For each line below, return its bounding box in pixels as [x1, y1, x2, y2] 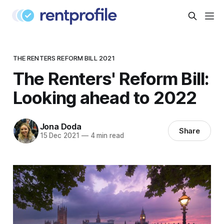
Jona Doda [39, 121, 81, 132]
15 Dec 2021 [39, 131, 79, 140]
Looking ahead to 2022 [12, 86, 197, 108]
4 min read [88, 131, 124, 140]
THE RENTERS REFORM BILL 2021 [12, 53, 115, 62]
